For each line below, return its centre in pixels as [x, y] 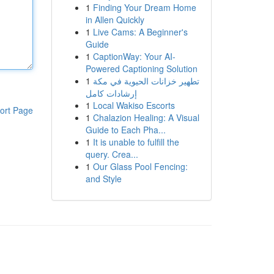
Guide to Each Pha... [125, 130]
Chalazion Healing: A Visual [146, 117]
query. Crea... [112, 154]
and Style [103, 179]
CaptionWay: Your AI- [134, 56]
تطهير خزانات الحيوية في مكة [146, 81]
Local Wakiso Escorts [134, 105]
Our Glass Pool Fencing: [140, 166]
